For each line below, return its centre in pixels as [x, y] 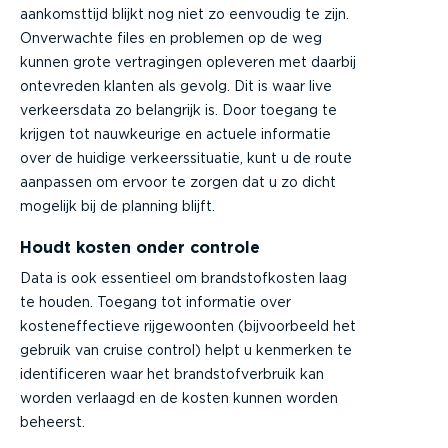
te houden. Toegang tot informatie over [155, 301]
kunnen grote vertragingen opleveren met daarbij [188, 61]
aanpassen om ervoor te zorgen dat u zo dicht [178, 181]
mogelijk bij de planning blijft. [117, 205]
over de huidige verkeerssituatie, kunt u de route [186, 157]
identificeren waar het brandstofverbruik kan [172, 373]
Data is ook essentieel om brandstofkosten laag [183, 277]
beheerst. [52, 421]
